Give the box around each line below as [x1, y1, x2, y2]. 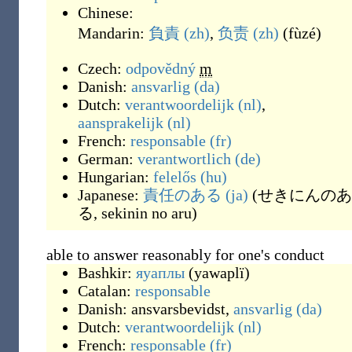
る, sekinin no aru [78, 204, 192, 222]
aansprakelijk [78, 114, 163, 131]
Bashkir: [78, 264, 136, 281]
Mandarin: [78, 24, 148, 42]
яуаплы [136, 264, 185, 281]
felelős [153, 168, 196, 185]
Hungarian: [78, 168, 153, 185]
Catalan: [78, 282, 135, 299]
